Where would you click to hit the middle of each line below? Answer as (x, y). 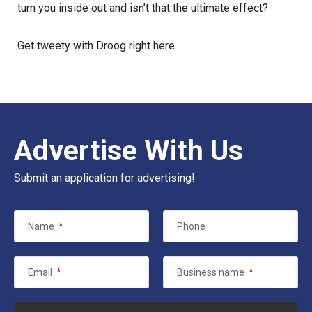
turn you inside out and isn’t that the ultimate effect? (143, 8)
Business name (211, 273)
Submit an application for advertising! (104, 178)
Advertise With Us (128, 151)
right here (152, 46)
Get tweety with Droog (73, 46)
